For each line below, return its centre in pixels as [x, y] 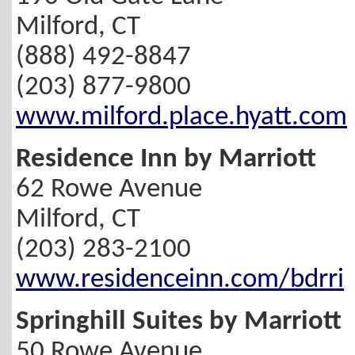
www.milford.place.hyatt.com [181, 118]
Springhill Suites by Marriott [179, 322]
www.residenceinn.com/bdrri [180, 280]
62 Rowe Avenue [109, 189]
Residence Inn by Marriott [166, 159]
